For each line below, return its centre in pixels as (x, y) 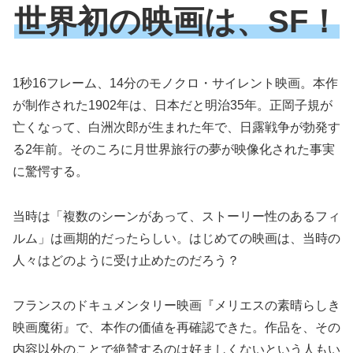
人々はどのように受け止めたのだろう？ (126, 260)
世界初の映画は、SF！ (176, 22)
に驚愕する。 (50, 171)
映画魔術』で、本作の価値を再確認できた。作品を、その (176, 327)
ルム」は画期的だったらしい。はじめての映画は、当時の (176, 238)
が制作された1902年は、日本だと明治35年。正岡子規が (173, 105)
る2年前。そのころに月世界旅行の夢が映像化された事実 (174, 149)
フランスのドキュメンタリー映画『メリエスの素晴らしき (176, 305)
